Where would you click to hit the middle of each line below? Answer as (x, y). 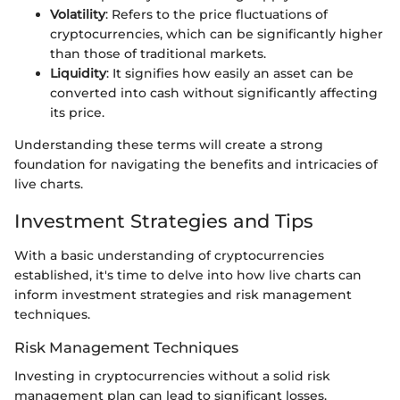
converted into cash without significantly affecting (214, 93)
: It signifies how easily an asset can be (230, 74)
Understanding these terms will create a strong (169, 145)
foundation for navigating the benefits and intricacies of (196, 165)
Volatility (78, 15)
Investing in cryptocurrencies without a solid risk (172, 376)
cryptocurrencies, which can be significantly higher (217, 34)
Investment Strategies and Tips (164, 221)
